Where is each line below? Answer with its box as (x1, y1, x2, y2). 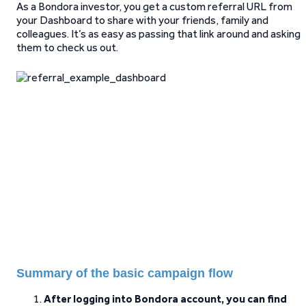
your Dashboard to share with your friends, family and (16, 14, 268, 27)
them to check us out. (16, 41, 118, 54)
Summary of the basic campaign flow (16, 266, 233, 280)
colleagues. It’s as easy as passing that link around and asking (16, 27, 301, 40)
